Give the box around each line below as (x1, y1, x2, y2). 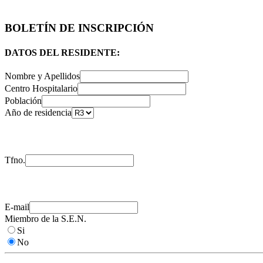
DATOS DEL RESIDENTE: (5, 47, 120, 58)
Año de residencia (5, 107, 72, 117)
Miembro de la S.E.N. (5, 213, 86, 224)
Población (5, 95, 42, 106)
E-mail (5, 201, 29, 212)
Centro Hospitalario (5, 83, 77, 93)
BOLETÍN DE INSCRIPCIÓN (5, 22, 154, 35)
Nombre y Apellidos (5, 70, 80, 81)
